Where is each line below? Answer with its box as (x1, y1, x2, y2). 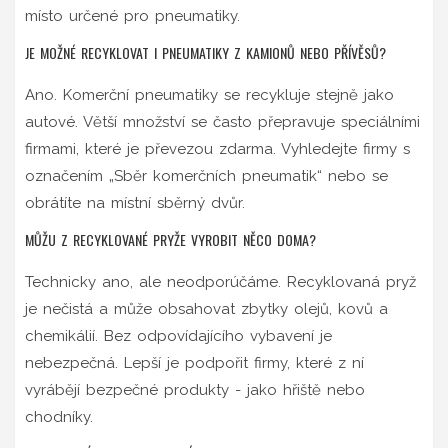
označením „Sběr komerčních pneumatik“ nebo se (25, 166, 388, 185)
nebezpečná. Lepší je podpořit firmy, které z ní (25, 353, 364, 372)
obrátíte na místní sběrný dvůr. (25, 193, 245, 212)
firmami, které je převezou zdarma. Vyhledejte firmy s (25, 139, 410, 158)
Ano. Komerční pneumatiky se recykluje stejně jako (25, 85, 394, 104)
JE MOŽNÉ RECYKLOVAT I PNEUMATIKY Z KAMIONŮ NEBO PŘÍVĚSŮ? (25, 41, 386, 63)
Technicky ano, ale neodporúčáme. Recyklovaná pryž (25, 272, 416, 291)
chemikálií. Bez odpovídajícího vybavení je (25, 326, 332, 345)
